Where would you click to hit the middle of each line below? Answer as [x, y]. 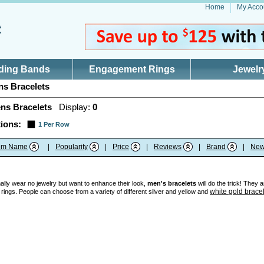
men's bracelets [172, 183]
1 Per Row [54, 124]
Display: [72, 107]
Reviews [168, 147]
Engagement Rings [132, 69]
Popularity [72, 147]
